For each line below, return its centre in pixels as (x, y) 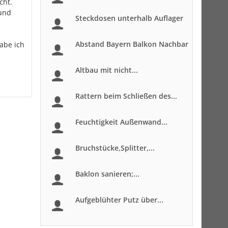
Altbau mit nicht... (107, 70)
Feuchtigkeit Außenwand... (121, 122)
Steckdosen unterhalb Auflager (129, 18)
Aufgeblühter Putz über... (119, 200)
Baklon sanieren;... (107, 174)
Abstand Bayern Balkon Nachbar (132, 44)
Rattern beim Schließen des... (126, 96)
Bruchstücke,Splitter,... (115, 148)
